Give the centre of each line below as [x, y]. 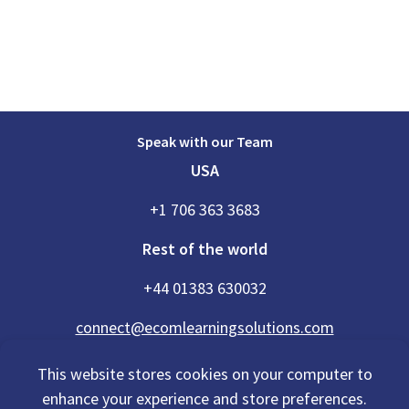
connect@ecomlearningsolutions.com [204, 328]
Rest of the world [204, 249]
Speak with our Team [204, 142]
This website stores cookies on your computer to [204, 374]
